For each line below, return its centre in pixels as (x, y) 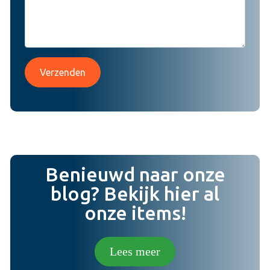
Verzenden (63, 72)
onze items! (135, 212)
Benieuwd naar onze (135, 174)
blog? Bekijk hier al (135, 193)
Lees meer (135, 251)
